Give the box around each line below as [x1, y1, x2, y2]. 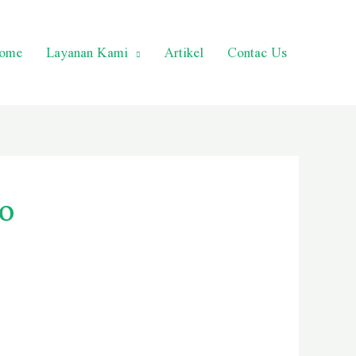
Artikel [164, 37, 203, 68]
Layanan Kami [46, 37, 128, 68]
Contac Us [227, 37, 287, 68]
